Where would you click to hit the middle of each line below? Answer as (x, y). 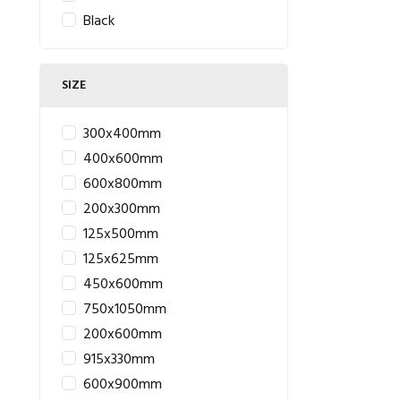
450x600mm (123, 285)
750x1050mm (125, 310)
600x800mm (123, 184)
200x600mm (123, 335)
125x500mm (121, 235)
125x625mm (121, 260)
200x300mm (122, 209)
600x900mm (123, 385)
